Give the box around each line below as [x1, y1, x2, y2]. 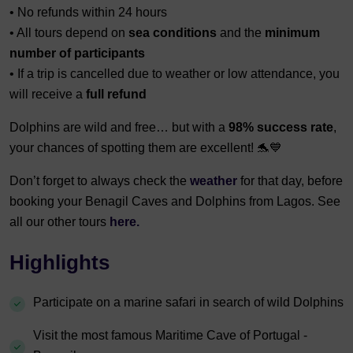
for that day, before [240, 173, 343, 188]
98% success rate [229, 120, 333, 134]
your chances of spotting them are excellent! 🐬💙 [9, 140, 282, 154]
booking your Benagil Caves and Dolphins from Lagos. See [9, 194, 340, 208]
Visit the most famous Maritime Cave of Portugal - [33, 328, 307, 342]
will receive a [9, 87, 86, 101]
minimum [265, 25, 320, 39]
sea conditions [128, 25, 217, 39]
